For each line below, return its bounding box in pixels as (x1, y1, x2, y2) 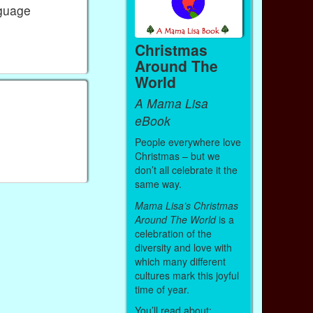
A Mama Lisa (134, 94, 208, 112)
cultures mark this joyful (134, 268, 239, 282)
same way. (134, 177, 182, 191)
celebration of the (134, 226, 212, 240)
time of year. (134, 282, 192, 296)
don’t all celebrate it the (134, 163, 238, 177)
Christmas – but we (134, 149, 220, 163)
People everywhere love (134, 135, 241, 150)
